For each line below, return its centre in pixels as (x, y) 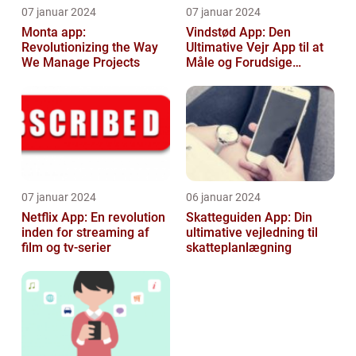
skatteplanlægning (239, 248)
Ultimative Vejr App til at (255, 48)
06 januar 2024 (223, 197)
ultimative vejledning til (252, 233)
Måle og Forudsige (239, 63)
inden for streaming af (85, 233)
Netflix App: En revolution (93, 218)
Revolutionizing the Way (90, 48)
